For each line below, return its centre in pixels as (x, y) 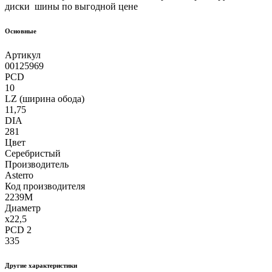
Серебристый (33, 154)
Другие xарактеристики (41, 266)
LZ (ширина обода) (45, 99)
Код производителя (45, 186)
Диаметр (23, 208)
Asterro (19, 175)
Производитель (37, 165)
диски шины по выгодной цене (71, 7)
